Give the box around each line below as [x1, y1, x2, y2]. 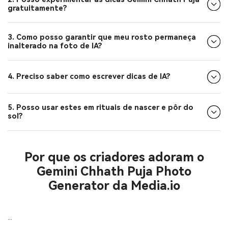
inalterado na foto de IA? [8, 41, 102, 50]
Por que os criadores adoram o [24, 150, 204, 165]
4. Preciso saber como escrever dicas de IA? [8, 72, 170, 81]
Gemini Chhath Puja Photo [37, 164, 191, 179]
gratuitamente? [8, 4, 67, 13]
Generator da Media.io [48, 179, 180, 193]
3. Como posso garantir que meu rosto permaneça [8, 33, 196, 42]
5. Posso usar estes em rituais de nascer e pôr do [8, 103, 193, 112]
